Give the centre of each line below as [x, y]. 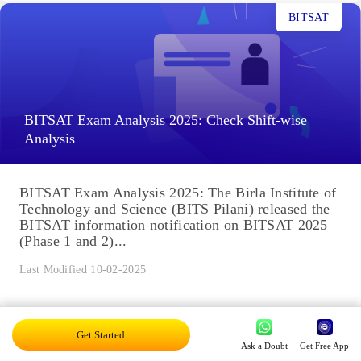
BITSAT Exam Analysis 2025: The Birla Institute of [178, 192]
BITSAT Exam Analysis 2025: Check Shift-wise [166, 120]
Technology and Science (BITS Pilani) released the [175, 208]
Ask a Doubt [264, 345]
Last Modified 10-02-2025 [83, 269]
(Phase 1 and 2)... [73, 241]
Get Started [101, 334]
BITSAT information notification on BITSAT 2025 [174, 224]
